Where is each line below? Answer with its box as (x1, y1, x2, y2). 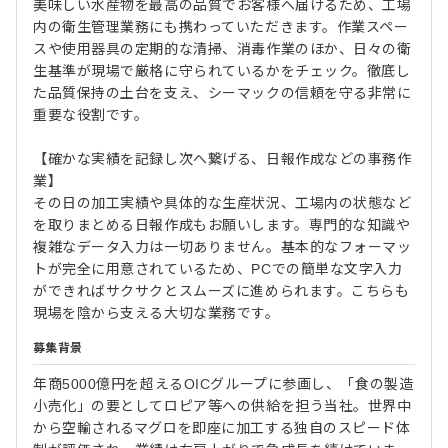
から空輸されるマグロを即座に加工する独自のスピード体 (33, 419, 411, 436)
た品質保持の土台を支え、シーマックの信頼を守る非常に (33, 84, 412, 101)
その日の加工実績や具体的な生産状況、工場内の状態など (33, 194, 412, 211)
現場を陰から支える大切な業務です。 (33, 304, 280, 321)
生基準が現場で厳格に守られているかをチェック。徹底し (33, 62, 411, 79)
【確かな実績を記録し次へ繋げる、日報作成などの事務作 (33, 150, 412, 167)
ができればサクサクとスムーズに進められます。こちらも (33, 282, 410, 299)
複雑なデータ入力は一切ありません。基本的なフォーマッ (33, 238, 412, 255)
